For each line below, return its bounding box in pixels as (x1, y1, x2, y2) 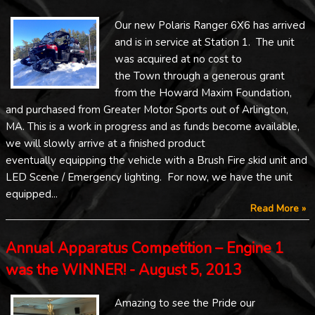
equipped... (6, 187, 58, 201)
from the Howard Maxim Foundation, (115, 86, 292, 100)
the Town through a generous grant (115, 69, 285, 83)
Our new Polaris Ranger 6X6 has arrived (115, 18, 305, 32)
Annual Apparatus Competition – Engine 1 (6, 238, 284, 258)
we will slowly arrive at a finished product (6, 136, 205, 150)
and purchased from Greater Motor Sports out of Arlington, (6, 103, 288, 117)
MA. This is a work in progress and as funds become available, (6, 120, 300, 134)
